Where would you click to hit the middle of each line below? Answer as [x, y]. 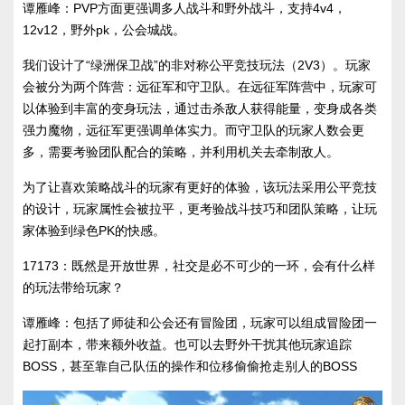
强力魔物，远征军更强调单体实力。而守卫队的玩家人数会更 [193, 131]
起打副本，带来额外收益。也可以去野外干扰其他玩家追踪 [187, 345]
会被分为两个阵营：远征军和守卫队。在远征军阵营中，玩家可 [200, 87]
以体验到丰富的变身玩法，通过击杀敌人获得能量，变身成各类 [200, 109]
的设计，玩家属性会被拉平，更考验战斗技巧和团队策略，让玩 [200, 209]
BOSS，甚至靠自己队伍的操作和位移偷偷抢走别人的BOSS [190, 367]
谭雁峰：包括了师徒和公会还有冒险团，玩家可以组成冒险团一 [200, 323]
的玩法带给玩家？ [73, 288]
